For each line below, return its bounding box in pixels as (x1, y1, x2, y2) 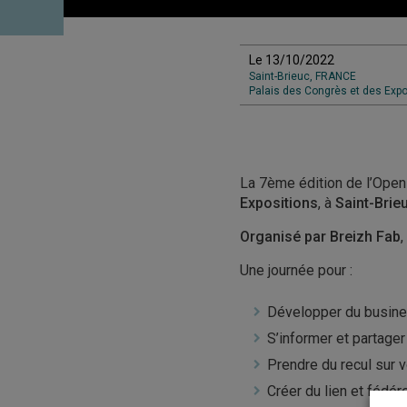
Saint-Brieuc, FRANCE (248, 70, 356, 83)
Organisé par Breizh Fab (239, 228, 401, 245)
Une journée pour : (239, 262, 352, 279)
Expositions (239, 194, 318, 212)
